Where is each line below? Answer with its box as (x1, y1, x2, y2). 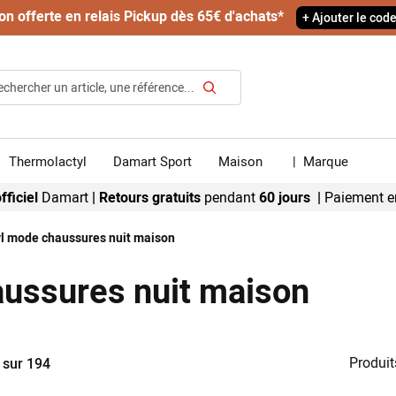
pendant (204, 187, 255, 207)
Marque (300, 152, 348, 170)
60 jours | (255, 187, 324, 207)
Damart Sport (113, 152, 192, 170)
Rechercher (209, 97, 270, 115)
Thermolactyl (9, 152, 87, 170)
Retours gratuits (99, 187, 204, 207)
